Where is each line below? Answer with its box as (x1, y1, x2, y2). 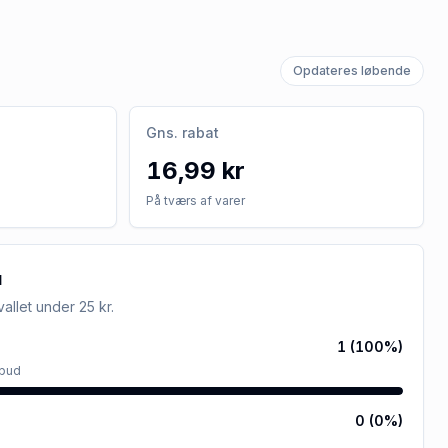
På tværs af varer (146, 193, 245, 208)
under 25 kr (36, 298, 111, 315)
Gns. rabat (146, 124, 219, 141)
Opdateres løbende (293, 63, 411, 78)
